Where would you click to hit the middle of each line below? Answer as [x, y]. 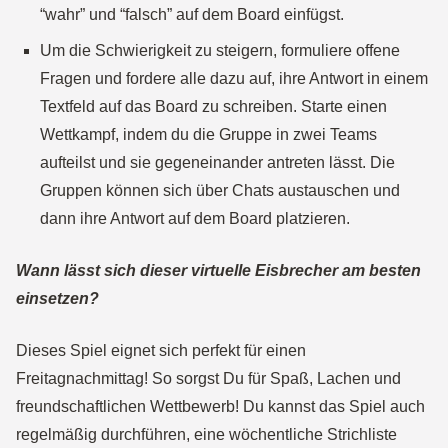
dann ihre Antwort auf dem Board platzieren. [195, 218]
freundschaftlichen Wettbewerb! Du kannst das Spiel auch [220, 406]
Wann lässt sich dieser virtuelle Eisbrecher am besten [218, 270]
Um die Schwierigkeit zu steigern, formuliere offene [220, 50]
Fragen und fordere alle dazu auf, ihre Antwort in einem [234, 78]
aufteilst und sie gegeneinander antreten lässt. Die [217, 162]
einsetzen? [57, 298]
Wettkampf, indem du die [127, 134]
